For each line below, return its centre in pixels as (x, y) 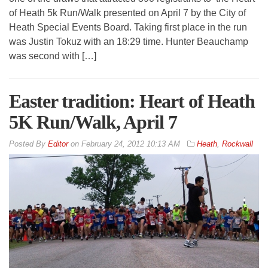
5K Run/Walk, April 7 (93, 122)
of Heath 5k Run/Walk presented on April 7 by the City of (127, 13)
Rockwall (237, 144)
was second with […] (53, 56)
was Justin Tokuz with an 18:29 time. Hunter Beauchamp (129, 42)
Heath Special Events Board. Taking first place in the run (128, 28)
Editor (58, 144)
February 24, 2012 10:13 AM (131, 144)
